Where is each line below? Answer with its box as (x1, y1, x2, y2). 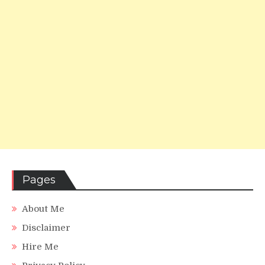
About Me (22, 203, 64, 214)
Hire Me (22, 241, 59, 252)
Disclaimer (22, 222, 70, 233)
